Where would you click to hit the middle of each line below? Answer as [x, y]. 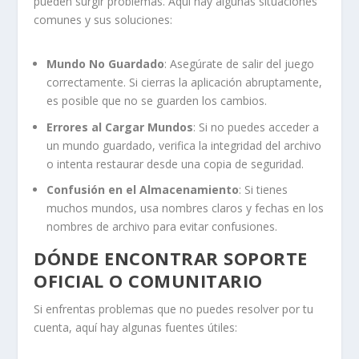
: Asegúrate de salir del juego [240, 63]
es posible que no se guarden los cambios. [157, 100]
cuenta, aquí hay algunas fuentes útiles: [136, 328]
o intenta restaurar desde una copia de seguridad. [175, 163]
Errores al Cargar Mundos [120, 127]
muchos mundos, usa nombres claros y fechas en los [186, 208]
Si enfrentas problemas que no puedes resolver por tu [174, 309]
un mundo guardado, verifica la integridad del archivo [184, 145]
